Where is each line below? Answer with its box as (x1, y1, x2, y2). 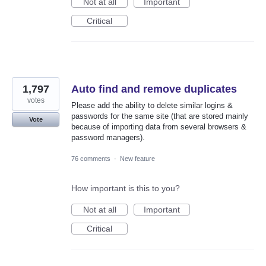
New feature (120, 154, 155, 162)
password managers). (71, 133, 145, 142)
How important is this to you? (71, 183, 180, 193)
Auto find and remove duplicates (71, 83, 237, 96)
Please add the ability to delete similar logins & (71, 101, 233, 110)
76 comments (71, 154, 110, 162)
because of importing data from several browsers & (71, 122, 246, 132)
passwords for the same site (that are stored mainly (71, 112, 248, 121)
